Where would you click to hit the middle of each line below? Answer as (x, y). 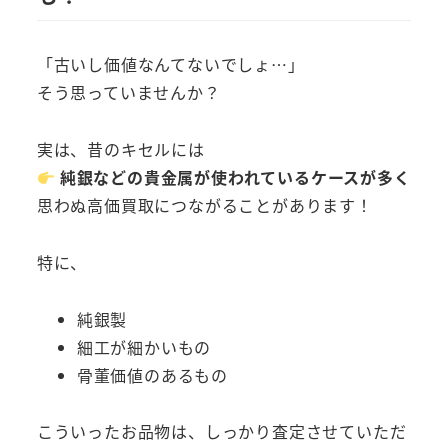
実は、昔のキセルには (120, 148)
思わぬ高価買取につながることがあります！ (204, 204)
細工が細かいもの (144, 346)
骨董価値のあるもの (152, 374)
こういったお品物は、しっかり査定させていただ (221, 431)
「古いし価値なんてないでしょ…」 (170, 64)
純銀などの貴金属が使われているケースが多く (235, 176)
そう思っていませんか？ (128, 92)
